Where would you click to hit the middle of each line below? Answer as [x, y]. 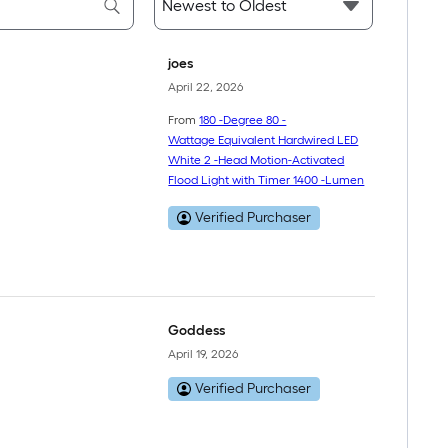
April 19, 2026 [203, 353]
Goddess [197, 330]
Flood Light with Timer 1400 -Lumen [266, 180]
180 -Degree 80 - [243, 120]
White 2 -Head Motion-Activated [256, 160]
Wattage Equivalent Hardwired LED [263, 140]
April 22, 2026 [206, 86]
